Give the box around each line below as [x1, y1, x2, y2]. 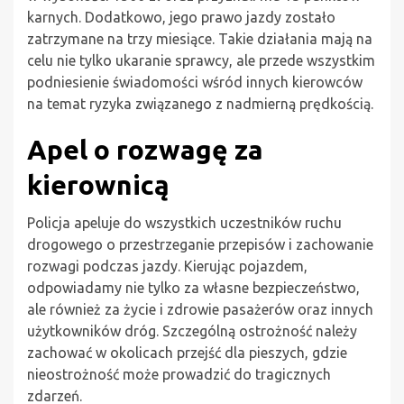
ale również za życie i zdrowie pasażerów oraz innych [27, 301, 373, 318]
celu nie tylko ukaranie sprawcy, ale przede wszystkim [27, 52, 375, 69]
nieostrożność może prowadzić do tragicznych [27, 366, 331, 383]
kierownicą [27, 170, 170, 201]
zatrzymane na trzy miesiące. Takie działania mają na [27, 31, 372, 48]
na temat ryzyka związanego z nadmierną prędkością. [27, 96, 373, 113]
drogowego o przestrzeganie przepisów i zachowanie [27, 236, 373, 253]
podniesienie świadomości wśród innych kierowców [27, 74, 363, 91]
